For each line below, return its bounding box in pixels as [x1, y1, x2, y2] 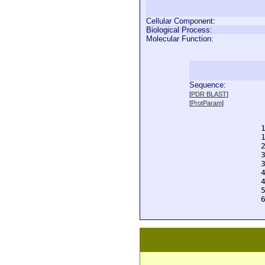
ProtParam [190, 99, 222, 106]
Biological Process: [146, 25, 212, 34]
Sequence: [189, 80, 226, 89]
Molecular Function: [146, 34, 214, 43]
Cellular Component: [146, 17, 215, 25]
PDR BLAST [190, 91, 227, 98]
